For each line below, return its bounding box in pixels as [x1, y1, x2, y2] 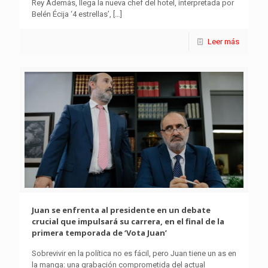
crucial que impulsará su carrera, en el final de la [32, 216, 224, 227]
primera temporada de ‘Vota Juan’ [32, 227, 167, 239]
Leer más [208, 36, 239, 46]
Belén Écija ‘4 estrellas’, [32, 9, 111, 19]
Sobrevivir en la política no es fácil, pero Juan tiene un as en [32, 249, 236, 258]
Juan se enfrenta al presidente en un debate [32, 205, 211, 216]
